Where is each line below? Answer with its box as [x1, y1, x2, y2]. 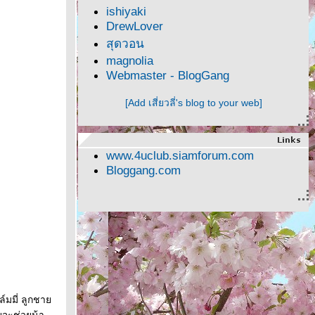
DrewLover [106, 19, 163, 33]
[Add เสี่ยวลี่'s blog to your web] [124, 97, 262, 108]
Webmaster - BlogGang [106, 68, 229, 82]
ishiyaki [106, 4, 146, 18]
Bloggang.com [106, 163, 181, 177]
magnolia [106, 53, 153, 67]
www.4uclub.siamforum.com [106, 148, 254, 162]
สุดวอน [106, 37, 144, 51]
